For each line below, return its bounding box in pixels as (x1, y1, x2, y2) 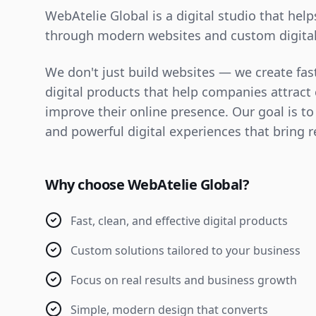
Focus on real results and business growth (71, 272, 297, 288)
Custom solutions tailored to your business (71, 243, 300, 258)
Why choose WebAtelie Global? (45, 175, 249, 194)
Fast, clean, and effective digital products (71, 213, 288, 229)
